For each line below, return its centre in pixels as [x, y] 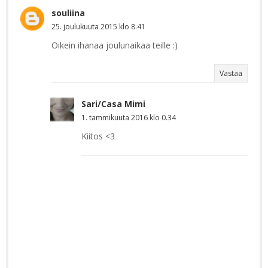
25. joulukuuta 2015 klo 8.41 [98, 26]
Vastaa [231, 73]
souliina [68, 13]
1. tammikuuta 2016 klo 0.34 [129, 117]
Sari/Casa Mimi [113, 103]
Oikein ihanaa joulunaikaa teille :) [115, 45]
